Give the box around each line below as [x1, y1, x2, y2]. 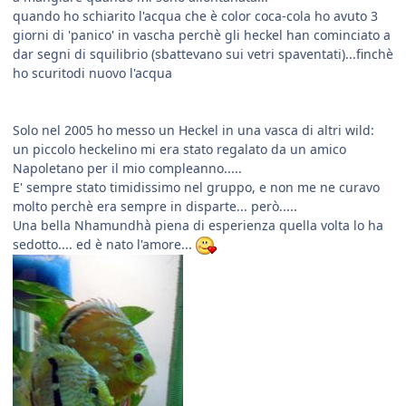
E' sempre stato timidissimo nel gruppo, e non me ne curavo [13, 179, 380, 197]
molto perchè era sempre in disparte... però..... [13, 198, 297, 216]
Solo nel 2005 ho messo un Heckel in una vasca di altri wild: [13, 121, 374, 140]
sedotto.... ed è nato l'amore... [13, 236, 196, 254]
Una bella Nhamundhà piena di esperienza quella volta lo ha [13, 217, 383, 235]
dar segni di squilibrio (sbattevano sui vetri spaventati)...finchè [13, 45, 393, 63]
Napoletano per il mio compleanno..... [13, 159, 242, 178]
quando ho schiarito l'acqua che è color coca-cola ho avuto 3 [13, 7, 378, 25]
